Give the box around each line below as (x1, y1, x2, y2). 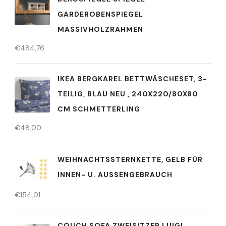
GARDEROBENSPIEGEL (58, 9, 143, 19)
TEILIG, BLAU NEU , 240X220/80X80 (58, 89, 198, 98)
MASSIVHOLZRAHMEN (58, 24, 143, 34)
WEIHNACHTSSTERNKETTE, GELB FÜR (58, 155, 203, 164)
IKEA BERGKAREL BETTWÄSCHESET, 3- (58, 74, 207, 83)
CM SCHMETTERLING (58, 104, 140, 114)
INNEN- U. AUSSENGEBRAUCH (58, 170, 167, 180)
